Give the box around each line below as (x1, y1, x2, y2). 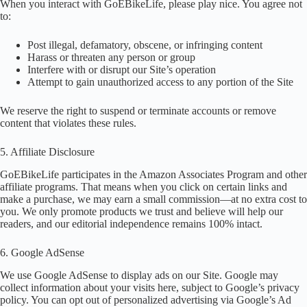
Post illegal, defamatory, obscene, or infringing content (27, 39, 262, 51)
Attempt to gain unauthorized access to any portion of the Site (27, 76, 293, 88)
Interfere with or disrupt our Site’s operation (27, 64, 216, 76)
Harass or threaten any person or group (27, 51, 195, 64)
